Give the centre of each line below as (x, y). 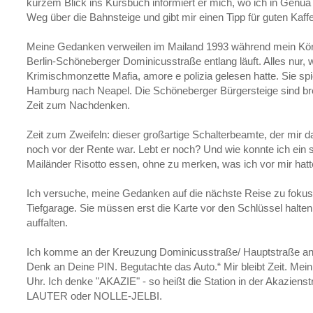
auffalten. (47, 223)
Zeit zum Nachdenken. (78, 105)
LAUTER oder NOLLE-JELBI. (94, 296)
